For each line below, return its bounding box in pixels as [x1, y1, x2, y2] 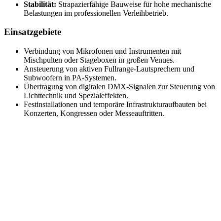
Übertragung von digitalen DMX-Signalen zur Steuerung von [24, 82, 215, 91]
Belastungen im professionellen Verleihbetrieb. [24, 8, 168, 17]
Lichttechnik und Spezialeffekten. [24, 91, 128, 100]
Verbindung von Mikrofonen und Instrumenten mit [24, 47, 181, 56]
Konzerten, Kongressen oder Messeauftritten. [24, 109, 164, 118]
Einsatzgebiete [4, 27, 61, 37]
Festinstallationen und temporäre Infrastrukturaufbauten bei [24, 100, 207, 109]
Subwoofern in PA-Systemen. [24, 74, 116, 82]
